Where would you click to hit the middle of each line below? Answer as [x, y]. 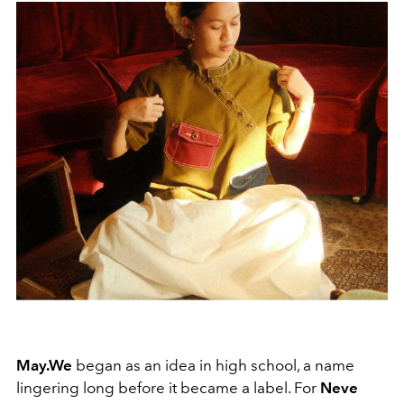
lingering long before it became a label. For [168, 388]
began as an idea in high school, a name [213, 366]
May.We [44, 366]
